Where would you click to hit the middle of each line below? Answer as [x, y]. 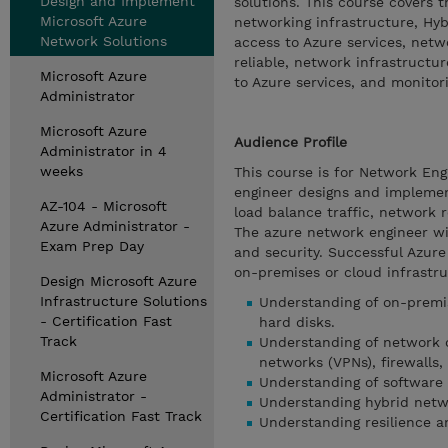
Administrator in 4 [103, 151]
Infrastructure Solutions [123, 301]
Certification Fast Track [121, 416]
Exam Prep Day [92, 246]
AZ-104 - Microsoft [103, 206]
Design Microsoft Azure [118, 281]
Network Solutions [103, 41]
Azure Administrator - [115, 226]
